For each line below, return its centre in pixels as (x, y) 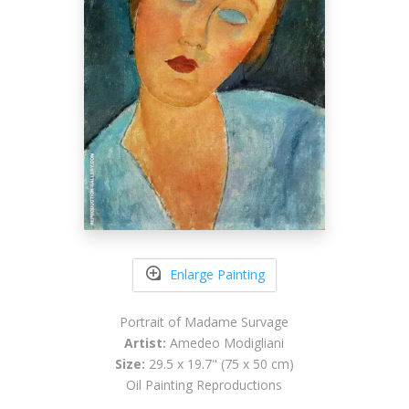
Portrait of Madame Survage (204, 321)
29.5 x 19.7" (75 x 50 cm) (219, 363)
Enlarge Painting (217, 275)
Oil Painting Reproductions (204, 384)
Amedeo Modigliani (225, 342)
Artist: (146, 342)
